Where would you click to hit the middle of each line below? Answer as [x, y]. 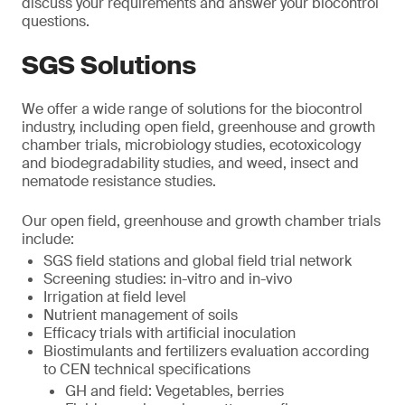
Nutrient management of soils [141, 315]
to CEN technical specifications [147, 369]
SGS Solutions [109, 66]
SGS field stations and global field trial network [198, 261]
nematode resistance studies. [119, 181]
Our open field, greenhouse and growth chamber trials [201, 221]
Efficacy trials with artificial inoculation [170, 333]
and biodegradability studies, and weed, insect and [190, 163]
